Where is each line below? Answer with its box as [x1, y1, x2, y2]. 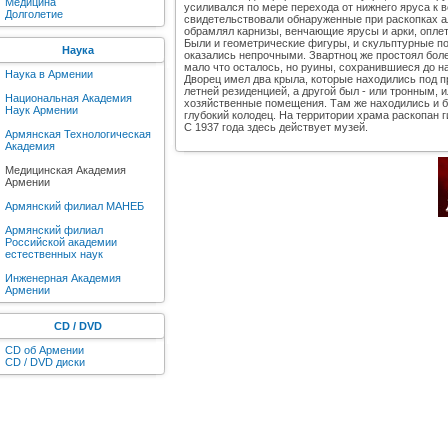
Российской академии [5, 236, 117, 248]
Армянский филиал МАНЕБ [5, 200, 144, 212]
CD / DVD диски [5, 356, 85, 368]
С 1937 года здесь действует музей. [184, 121, 368, 133]
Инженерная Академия [5, 272, 121, 284]
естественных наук [5, 248, 103, 260]
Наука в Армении [5, 68, 93, 80]
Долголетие [5, 8, 63, 20]
